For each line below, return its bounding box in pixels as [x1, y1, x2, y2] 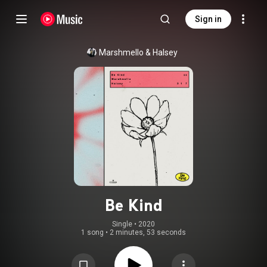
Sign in [195, 14, 222, 24]
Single [112, 220, 132, 228]
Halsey [153, 48, 178, 57]
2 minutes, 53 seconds [110, 228, 186, 237]
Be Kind [104, 195, 163, 215]
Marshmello [99, 48, 144, 57]
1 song [81, 228, 104, 237]
